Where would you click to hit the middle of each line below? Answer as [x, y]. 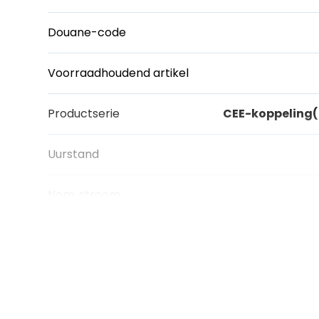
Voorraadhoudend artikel [119, 73]
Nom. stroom [84, 195]
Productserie [84, 114]
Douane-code [87, 33]
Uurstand [74, 155]
